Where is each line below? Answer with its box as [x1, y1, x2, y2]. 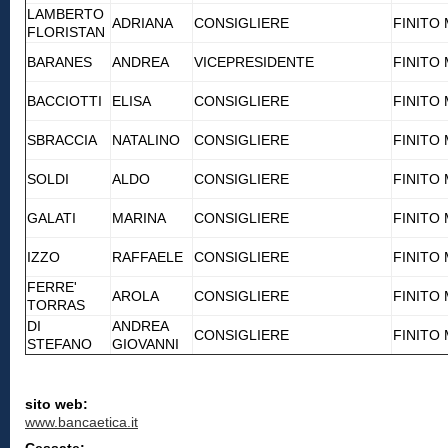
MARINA [112, 210, 166, 226]
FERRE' [27, 279, 77, 295]
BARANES [27, 54, 92, 70]
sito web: [25, 396, 92, 412]
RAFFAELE [112, 249, 183, 265]
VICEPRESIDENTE [194, 54, 314, 70]
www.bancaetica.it [25, 414, 138, 430]
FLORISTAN [27, 24, 105, 40]
